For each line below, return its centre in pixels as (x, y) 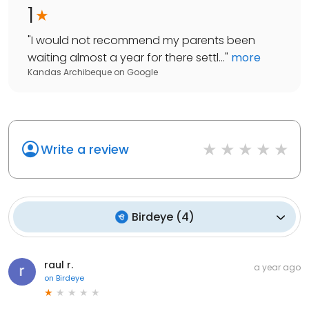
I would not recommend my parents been (143, 41)
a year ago (277, 268)
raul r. (59, 265)
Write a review (85, 150)
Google (142, 72)
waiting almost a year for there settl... (126, 58)
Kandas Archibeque (70, 72)
